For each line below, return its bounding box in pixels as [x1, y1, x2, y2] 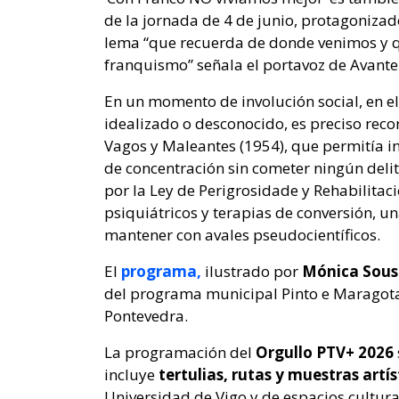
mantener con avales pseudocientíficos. [104, 224, 380, 246]
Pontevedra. [104, 305, 188, 327]
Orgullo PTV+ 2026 [256, 342, 394, 363]
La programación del [104, 342, 256, 363]
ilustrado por [201, 261, 298, 282]
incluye [104, 364, 159, 386]
